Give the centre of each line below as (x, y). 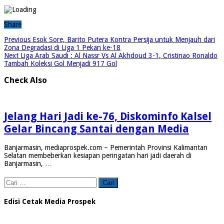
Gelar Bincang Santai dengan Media (96, 128)
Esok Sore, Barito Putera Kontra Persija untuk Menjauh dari (123, 39)
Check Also (25, 80)
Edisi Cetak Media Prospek (50, 201)
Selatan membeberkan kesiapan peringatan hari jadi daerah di (98, 156)
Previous (17, 39)
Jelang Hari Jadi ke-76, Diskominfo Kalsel (108, 116)
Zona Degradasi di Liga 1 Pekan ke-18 (62, 47)
